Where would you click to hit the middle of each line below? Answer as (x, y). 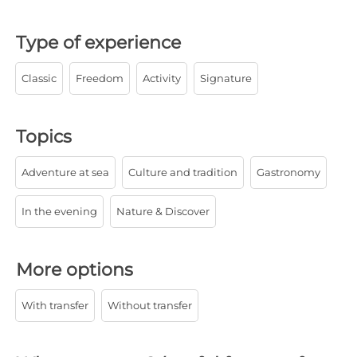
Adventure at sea (65, 172)
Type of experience (98, 42)
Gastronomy (288, 172)
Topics (44, 136)
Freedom (100, 78)
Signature (226, 78)
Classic (39, 78)
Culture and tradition (183, 172)
